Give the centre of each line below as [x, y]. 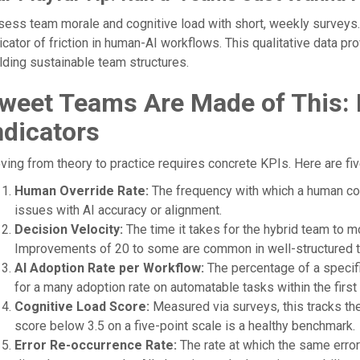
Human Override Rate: [81, 191]
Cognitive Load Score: [82, 307]
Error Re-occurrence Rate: [95, 345]
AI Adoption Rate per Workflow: [109, 268]
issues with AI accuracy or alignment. [118, 210]
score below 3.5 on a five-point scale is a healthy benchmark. [184, 326]
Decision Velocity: [68, 229]
